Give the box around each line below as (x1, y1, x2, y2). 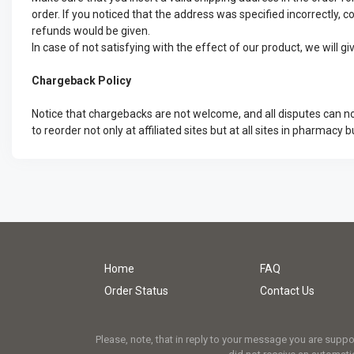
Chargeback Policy (32, 74, 131, 87)
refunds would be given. (32, 24, 150, 37)
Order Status (104, 284, 168, 297)
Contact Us (260, 284, 314, 297)
